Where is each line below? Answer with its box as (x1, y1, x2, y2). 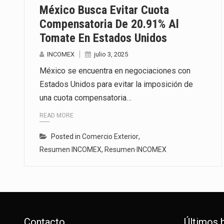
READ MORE (39, 112, 73, 119)
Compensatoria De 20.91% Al (39, 16, 179, 31)
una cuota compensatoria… (39, 92, 131, 102)
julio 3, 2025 (94, 50, 128, 58)
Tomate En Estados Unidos (39, 30, 167, 45)
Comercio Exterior (82, 132, 138, 141)
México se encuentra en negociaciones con (39, 65, 190, 75)
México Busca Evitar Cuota (39, 2, 169, 17)
